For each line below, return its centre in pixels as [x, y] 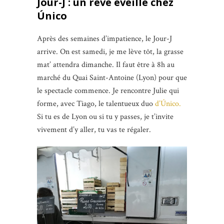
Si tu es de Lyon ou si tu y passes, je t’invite [105, 116]
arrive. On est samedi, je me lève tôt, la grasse [110, 51]
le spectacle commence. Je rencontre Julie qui [108, 90]
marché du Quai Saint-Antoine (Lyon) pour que [112, 77]
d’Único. [168, 103]
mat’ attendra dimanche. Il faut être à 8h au [106, 64]
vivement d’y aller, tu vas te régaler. [94, 129]
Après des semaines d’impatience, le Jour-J [104, 38]
